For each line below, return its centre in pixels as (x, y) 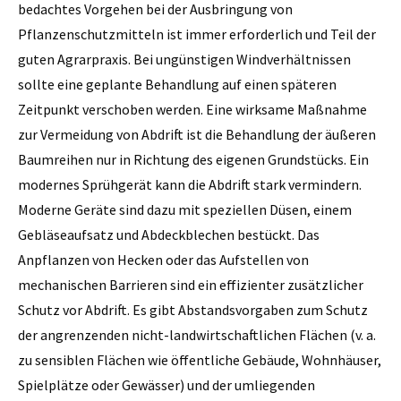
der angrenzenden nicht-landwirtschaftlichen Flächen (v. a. (197, 334)
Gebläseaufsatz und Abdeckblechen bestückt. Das (169, 234)
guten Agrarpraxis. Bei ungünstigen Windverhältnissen (184, 59)
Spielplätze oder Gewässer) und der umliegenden (166, 384)
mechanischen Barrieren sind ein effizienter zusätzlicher (191, 284)
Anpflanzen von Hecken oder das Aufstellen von (163, 259)
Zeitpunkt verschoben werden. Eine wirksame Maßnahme (192, 109)
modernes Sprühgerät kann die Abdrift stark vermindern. (190, 184)
